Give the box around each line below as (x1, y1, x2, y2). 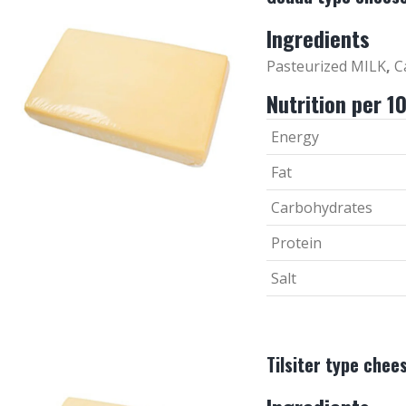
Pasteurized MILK (266, 55, 386, 76)
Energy (270, 126, 319, 147)
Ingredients (266, 21, 370, 54)
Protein (270, 232, 322, 253)
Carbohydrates (270, 197, 372, 217)
